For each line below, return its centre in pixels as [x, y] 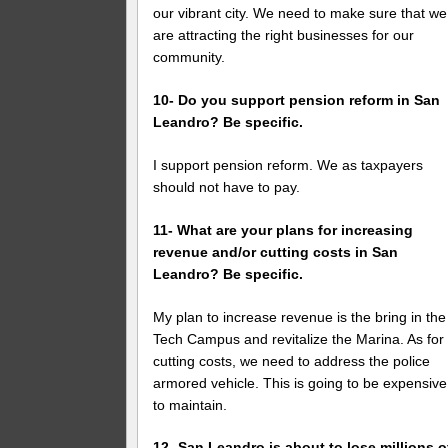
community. [189, 57]
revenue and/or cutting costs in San [276, 251]
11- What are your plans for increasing [283, 229]
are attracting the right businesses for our [284, 35]
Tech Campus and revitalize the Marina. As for [299, 338]
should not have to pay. [227, 186]
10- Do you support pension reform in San [297, 99]
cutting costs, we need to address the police [292, 360]
